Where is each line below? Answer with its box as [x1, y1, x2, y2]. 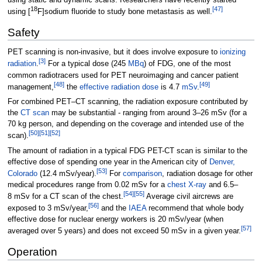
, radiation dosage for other [161, 169, 253, 178]
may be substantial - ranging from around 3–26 [49, 109, 209, 118]
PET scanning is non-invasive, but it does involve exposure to [7, 48, 220, 57]
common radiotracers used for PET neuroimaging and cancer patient [7, 71, 239, 80]
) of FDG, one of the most [143, 60, 231, 68]
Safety [7, 26, 40, 39]
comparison [122, 169, 162, 178]
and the [98, 204, 129, 213]
